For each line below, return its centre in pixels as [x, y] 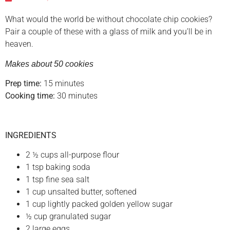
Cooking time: [30, 96]
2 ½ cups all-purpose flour [72, 155]
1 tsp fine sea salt [57, 180]
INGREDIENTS [31, 135]
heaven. [19, 44]
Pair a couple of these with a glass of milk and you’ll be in [109, 32]
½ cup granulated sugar [68, 217]
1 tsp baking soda [58, 167]
